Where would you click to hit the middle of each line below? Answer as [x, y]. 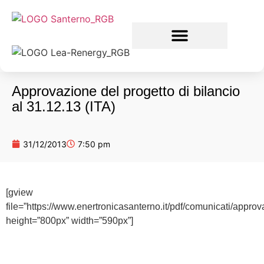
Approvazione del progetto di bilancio [126, 91]
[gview [19, 192]
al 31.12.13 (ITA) [64, 106]
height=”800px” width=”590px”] [70, 220]
